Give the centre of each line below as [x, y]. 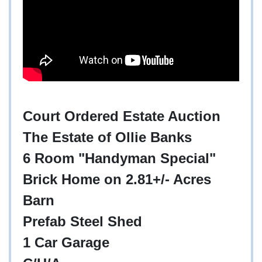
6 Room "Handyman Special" [119, 158]
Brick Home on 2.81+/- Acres [119, 180]
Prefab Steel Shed [82, 222]
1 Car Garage [66, 243]
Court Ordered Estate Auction [122, 116]
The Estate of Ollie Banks [107, 137]
